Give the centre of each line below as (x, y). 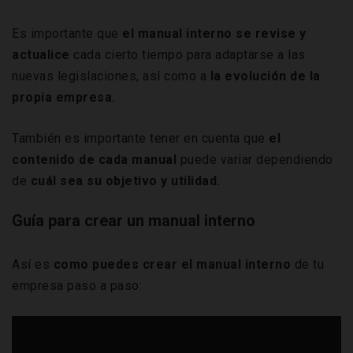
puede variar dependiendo (255, 160)
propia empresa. (64, 98)
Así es (33, 265)
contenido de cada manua (93, 160)
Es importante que (65, 34)
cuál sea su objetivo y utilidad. (125, 181)
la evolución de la (264, 76)
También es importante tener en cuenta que (140, 139)
